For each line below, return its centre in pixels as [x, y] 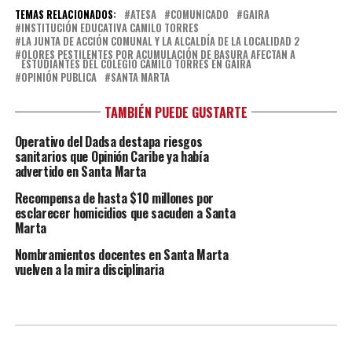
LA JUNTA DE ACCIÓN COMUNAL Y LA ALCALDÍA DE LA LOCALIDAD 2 [160, 41]
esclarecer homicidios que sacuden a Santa [125, 213]
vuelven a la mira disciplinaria [89, 269]
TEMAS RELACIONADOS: [65, 15]
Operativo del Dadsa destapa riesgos [108, 141]
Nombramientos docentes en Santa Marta [121, 255]
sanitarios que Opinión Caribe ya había [112, 156]
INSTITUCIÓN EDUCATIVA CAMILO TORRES [110, 28]
